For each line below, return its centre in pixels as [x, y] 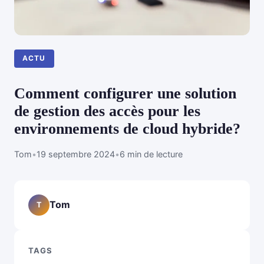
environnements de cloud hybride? [127, 128]
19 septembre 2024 [76, 154]
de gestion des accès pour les [107, 111]
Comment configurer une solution [125, 93]
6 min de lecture [151, 154]
